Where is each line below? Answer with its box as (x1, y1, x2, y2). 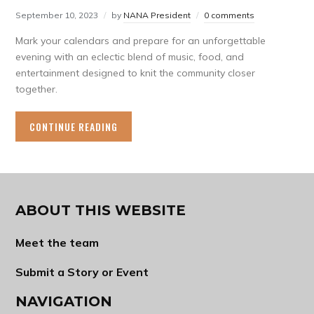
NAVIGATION (15, 293, 113, 310)
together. (15, 83, 58, 96)
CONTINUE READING (29, 119, 118, 135)
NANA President (123, 10, 191, 21)
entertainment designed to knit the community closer (15, 67, 256, 80)
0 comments (204, 10, 255, 21)
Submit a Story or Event (15, 265, 149, 280)
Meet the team (15, 235, 100, 250)
